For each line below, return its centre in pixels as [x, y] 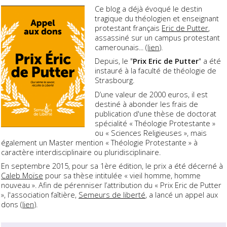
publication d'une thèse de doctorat [156, 113]
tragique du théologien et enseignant [157, 18]
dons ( [12, 204]
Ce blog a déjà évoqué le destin [149, 9]
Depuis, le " [114, 61]
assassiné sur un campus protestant [158, 38]
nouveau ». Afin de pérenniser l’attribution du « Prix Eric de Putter [111, 185]
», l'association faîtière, [40, 194]
